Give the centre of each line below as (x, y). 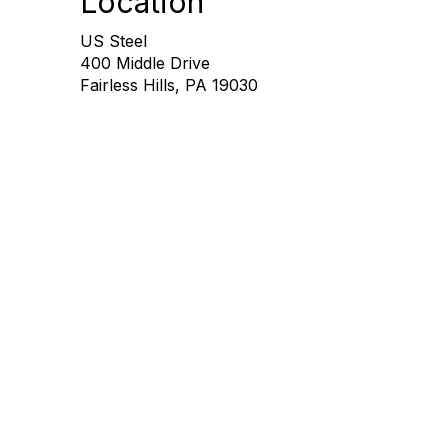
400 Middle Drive (145, 63)
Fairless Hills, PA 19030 (169, 85)
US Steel (113, 41)
